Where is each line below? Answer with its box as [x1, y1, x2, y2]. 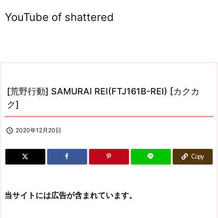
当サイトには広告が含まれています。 [4, 190, 137, 200]
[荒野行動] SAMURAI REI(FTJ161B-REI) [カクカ [7, 86, 200, 96]
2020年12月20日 [16, 127, 61, 134]
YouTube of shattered [5, 11, 114, 23]
